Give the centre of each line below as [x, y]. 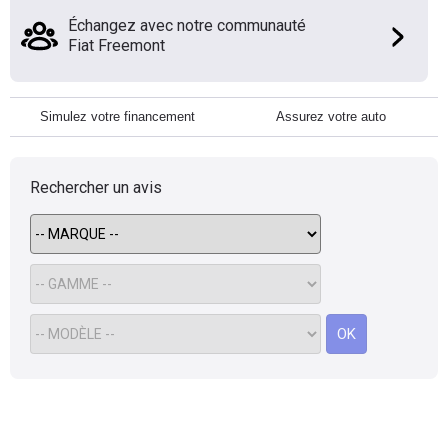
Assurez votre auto [331, 116]
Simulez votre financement [117, 116]
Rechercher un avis [96, 187]
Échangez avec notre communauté [187, 25]
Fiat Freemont [116, 45]
